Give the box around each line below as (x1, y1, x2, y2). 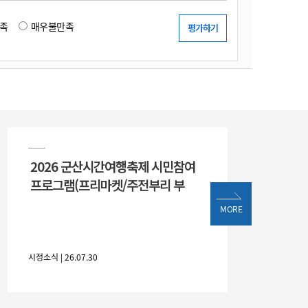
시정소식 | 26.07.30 (28, 251, 98, 263)
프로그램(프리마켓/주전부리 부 (30, 175, 184, 194)
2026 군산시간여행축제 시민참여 (30, 157, 195, 175)
